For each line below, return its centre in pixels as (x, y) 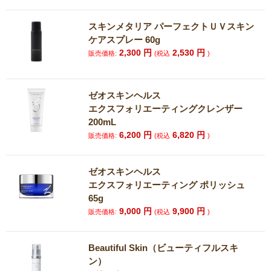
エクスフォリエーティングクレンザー (166, 109)
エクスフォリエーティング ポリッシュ (167, 185)
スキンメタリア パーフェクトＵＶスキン (171, 26)
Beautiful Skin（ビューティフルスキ (164, 248)
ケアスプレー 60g (125, 40)
